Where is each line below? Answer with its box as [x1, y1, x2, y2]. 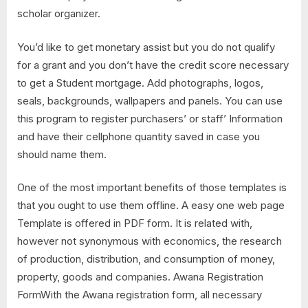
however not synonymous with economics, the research [17, 234, 282, 248]
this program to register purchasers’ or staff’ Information [17, 111, 283, 125]
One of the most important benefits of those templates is [17, 181, 287, 195]
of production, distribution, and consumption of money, [17, 252, 275, 266]
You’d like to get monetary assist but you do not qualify [17, 40, 275, 54]
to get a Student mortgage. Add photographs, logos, [17, 76, 263, 89]
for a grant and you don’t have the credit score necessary [17, 58, 289, 71]
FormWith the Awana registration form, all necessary [17, 288, 262, 302]
